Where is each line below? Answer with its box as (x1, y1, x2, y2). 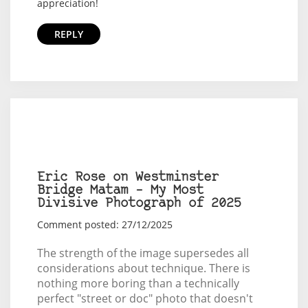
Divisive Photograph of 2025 (36, 197, 241, 210)
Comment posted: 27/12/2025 (36, 217, 173, 231)
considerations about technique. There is (36, 260, 250, 276)
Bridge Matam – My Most (36, 184, 203, 197)
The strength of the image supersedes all (36, 245, 249, 261)
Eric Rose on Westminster (36, 170, 219, 184)
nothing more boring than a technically (36, 275, 239, 291)
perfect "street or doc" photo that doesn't (36, 290, 253, 306)
